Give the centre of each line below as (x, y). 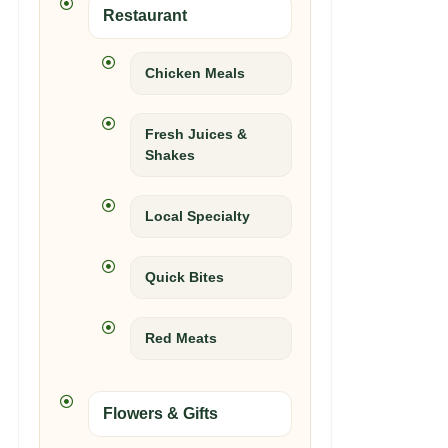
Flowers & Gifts (160, 413)
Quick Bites (184, 277)
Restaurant (145, 15)
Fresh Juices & (196, 134)
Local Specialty (197, 216)
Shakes (170, 155)
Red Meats (181, 338)
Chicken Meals (195, 73)
